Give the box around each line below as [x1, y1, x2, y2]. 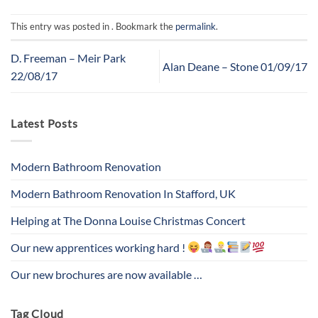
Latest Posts [11, 116, 78, 130]
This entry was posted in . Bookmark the [11, 20, 175, 32]
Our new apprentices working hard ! [11, 240, 187, 254]
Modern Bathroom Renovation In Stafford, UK [11, 186, 236, 200]
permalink [175, 20, 216, 32]
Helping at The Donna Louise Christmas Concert [11, 213, 246, 227]
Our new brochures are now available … [11, 267, 202, 281]
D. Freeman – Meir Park [11, 50, 126, 65]
